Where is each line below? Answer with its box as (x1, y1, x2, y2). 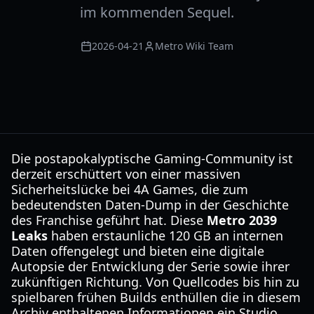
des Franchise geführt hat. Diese (11, 212, 207, 228)
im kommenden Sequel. (80, 3, 234, 22)
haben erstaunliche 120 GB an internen (48, 227, 283, 244)
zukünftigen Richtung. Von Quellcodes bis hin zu (11, 273, 299, 290)
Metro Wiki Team (155, 39, 233, 53)
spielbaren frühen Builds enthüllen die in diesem (11, 289, 301, 306)
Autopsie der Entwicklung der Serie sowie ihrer (11, 258, 289, 275)
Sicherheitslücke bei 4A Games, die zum (11, 181, 248, 198)
